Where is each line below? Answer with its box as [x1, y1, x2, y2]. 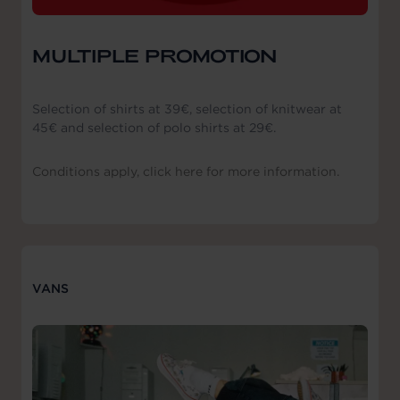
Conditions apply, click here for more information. [32, 163, 339, 180]
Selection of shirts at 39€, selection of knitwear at [32, 101, 342, 118]
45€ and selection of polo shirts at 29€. [32, 120, 276, 137]
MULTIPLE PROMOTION [32, 44, 277, 66]
